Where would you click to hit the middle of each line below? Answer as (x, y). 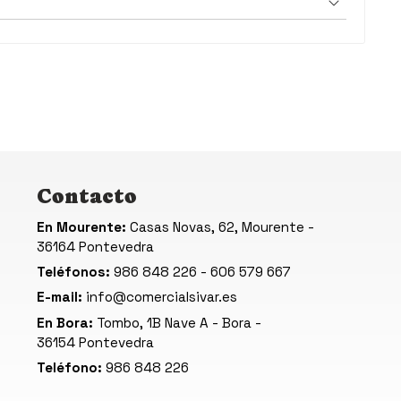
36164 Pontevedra (95, 246)
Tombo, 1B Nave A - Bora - (179, 322)
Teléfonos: (73, 271)
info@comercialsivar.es (161, 297)
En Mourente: (81, 226)
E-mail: (59, 297)
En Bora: (64, 322)
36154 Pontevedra (95, 342)
